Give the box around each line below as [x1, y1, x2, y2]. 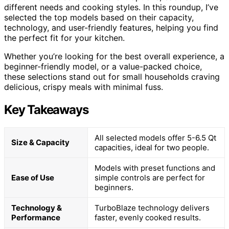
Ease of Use [11, 172, 54, 182]
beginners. [95, 182, 133, 192]
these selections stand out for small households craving [4, 71, 220, 82]
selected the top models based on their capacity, [4, 12, 194, 22]
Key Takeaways [4, 102, 88, 117]
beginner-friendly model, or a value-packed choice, [4, 61, 202, 72]
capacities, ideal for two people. [95, 142, 209, 152]
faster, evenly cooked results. [95, 212, 201, 222]
